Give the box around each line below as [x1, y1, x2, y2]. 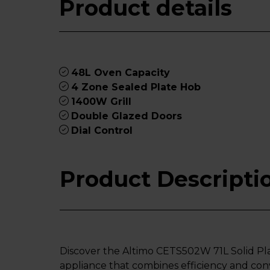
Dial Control [71, 125, 133, 136]
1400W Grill [71, 96, 131, 107]
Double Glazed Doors [71, 110, 182, 122]
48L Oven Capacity [71, 67, 170, 78]
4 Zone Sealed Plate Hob [71, 81, 201, 93]
